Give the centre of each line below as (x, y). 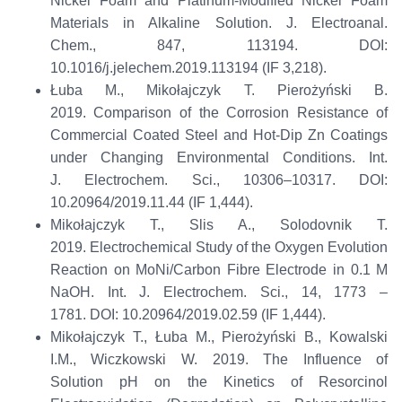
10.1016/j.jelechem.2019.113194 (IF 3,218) (186, 68)
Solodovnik (316, 225)
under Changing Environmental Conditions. (210, 158)
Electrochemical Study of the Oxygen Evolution (239, 248)
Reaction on (93, 270)
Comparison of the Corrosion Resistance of (241, 113)
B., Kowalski (342, 337)
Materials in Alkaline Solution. (168, 23)
